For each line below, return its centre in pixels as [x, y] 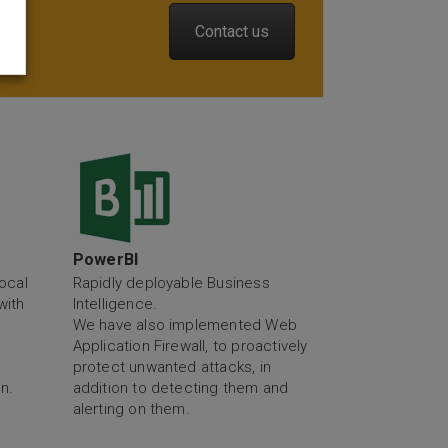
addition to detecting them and [180, 388]
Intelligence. [115, 304]
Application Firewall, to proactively [190, 346]
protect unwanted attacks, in [172, 367]
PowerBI [105, 260]
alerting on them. [131, 409]
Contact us [232, 32]
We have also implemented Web [185, 325]
